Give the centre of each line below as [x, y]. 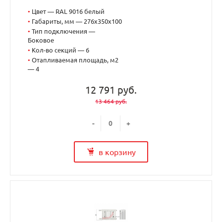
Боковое [41, 40]
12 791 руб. [111, 90]
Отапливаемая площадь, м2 [75, 60]
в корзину [117, 152]
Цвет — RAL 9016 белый [68, 12]
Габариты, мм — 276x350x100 [77, 22]
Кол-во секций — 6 [60, 50]
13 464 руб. [111, 102]
